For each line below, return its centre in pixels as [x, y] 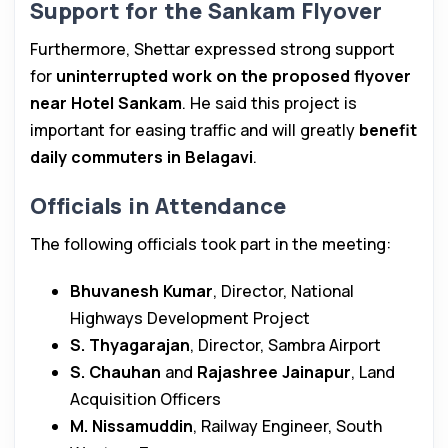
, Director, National [283, 291]
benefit [388, 130]
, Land [373, 372]
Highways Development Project [190, 318]
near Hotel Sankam [106, 103]
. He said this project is [269, 103]
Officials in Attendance [158, 206]
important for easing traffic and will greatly [194, 130]
